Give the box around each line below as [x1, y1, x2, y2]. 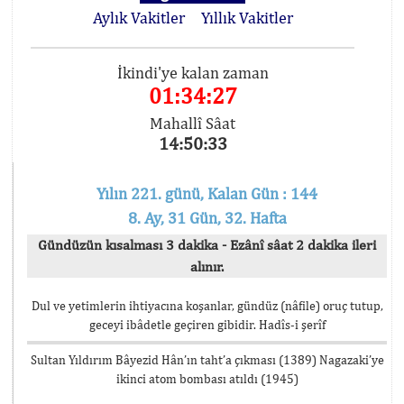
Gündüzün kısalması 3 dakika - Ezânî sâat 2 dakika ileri [38, 236, 376, 253]
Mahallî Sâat [150, 114, 236, 133]
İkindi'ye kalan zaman [116, 63, 269, 82]
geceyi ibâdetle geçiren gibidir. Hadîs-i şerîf [88, 317, 326, 332]
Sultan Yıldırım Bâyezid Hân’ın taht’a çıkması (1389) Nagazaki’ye [30, 353, 384, 367]
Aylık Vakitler [92, 8, 185, 27]
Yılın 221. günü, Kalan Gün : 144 [96, 184, 317, 203]
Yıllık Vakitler [200, 8, 293, 27]
